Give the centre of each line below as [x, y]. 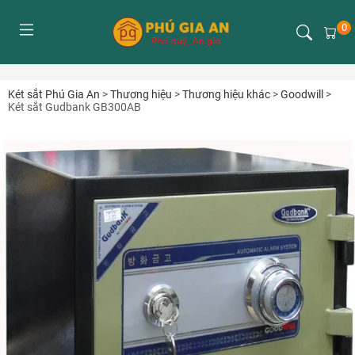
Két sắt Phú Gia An [54, 94]
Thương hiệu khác [226, 94]
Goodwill [302, 94]
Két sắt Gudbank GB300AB [74, 107]
